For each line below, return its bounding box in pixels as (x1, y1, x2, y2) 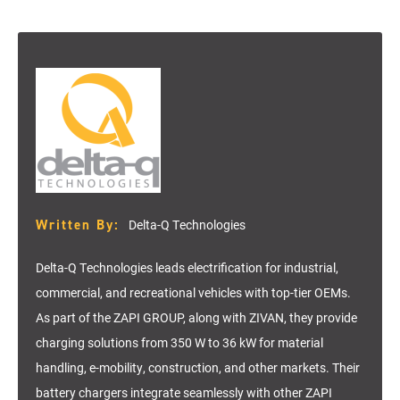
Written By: (36, 216, 120, 235)
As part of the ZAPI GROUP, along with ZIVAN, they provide (36, 309, 357, 327)
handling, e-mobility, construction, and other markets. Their (36, 359, 360, 377)
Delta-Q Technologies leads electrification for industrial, (36, 259, 338, 277)
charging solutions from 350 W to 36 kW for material (36, 334, 323, 352)
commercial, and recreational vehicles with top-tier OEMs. (36, 284, 351, 302)
